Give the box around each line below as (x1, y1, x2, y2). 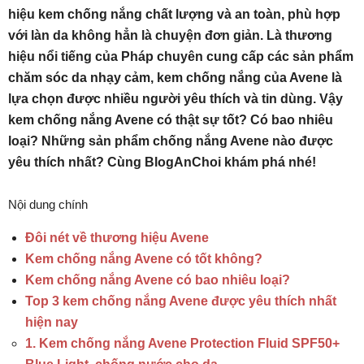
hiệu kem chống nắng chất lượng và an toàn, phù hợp (8, 7, 340, 21)
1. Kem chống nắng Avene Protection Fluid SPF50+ (25, 336, 340, 350)
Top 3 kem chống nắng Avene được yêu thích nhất (25, 294, 336, 308)
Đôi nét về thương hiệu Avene (25, 231, 209, 245)
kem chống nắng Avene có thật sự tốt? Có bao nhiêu (8, 113, 333, 127)
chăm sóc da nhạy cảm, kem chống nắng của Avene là (8, 71, 342, 84)
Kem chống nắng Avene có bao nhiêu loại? (25, 273, 290, 287)
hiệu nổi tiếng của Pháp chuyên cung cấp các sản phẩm (8, 50, 353, 63)
